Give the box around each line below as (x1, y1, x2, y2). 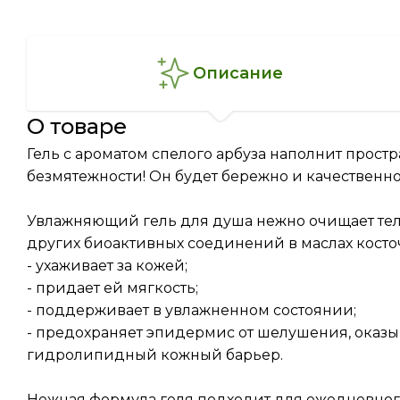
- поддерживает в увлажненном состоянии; (27, 302, 356, 319)
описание (205, 62, 283, 83)
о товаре (45, 113, 127, 139)
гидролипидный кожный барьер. (27, 346, 283, 363)
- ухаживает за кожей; (27, 257, 187, 274)
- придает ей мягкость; (27, 279, 198, 296)
